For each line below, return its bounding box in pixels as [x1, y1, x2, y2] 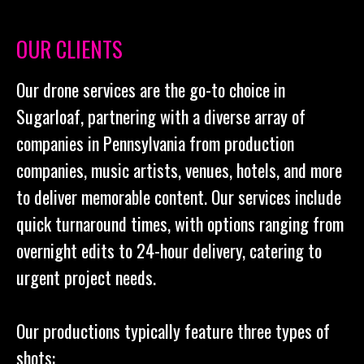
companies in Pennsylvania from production [16, 130, 294, 156]
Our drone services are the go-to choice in [16, 76, 285, 102]
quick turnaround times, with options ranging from [16, 210, 344, 236]
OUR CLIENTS [16, 32, 123, 65]
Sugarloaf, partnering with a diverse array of [16, 103, 305, 129]
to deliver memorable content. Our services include [16, 184, 341, 210]
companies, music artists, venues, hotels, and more [16, 157, 342, 183]
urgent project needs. [16, 264, 156, 290]
